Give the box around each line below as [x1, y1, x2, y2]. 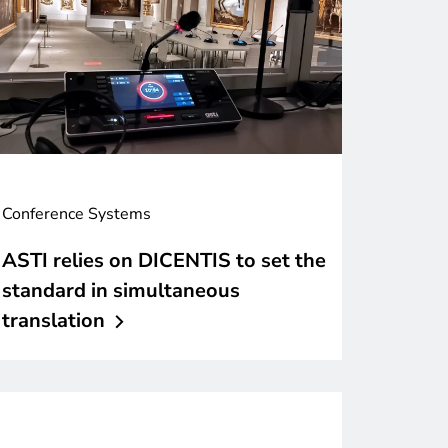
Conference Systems [2, 203, 151, 226]
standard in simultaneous [2, 277, 240, 305]
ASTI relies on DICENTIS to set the [2, 247, 326, 275]
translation [2, 307, 105, 335]
